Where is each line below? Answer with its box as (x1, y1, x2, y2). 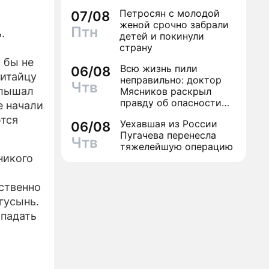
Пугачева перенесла (120, 129, 216, 141)
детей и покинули (119, 30, 204, 42)
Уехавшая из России (120, 118, 217, 130)
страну (119, 41, 153, 53)
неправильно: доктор (120, 74, 222, 86)
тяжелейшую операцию (120, 141, 233, 153)
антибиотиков (120, 108, 187, 120)
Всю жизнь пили (120, 62, 198, 74)
